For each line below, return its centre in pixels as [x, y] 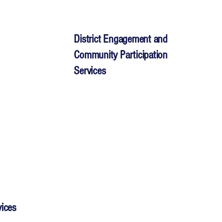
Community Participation [121, 55]
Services [90, 71]
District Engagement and [121, 39]
